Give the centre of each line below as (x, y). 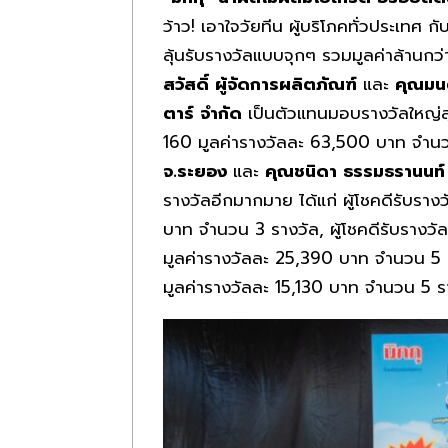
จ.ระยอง (195, 170)
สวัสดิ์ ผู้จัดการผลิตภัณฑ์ (263, 83)
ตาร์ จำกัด (205, 112)
